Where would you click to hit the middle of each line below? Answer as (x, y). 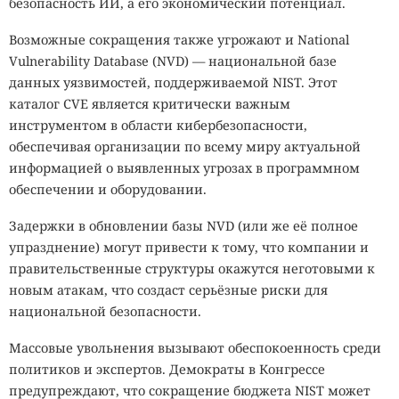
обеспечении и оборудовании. (108, 189)
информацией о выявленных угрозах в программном (184, 167)
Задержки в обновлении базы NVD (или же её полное (183, 226)
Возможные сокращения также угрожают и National (179, 39)
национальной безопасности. (105, 312)
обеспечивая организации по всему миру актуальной (185, 146)
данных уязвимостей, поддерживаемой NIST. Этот (173, 82)
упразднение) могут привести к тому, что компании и (189, 248)
